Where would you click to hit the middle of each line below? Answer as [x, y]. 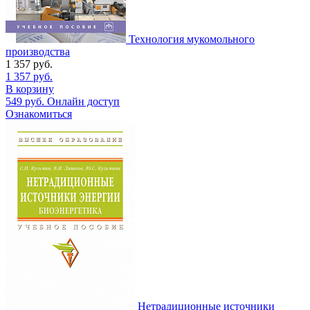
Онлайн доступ [83, 101]
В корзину [30, 89]
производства [38, 51]
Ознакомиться [39, 113]
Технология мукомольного [192, 39]
